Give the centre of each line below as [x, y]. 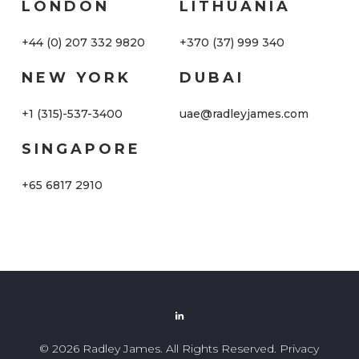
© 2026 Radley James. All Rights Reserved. [160, 349]
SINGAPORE [81, 149]
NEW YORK [76, 78]
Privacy [300, 349]
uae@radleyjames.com [244, 114]
